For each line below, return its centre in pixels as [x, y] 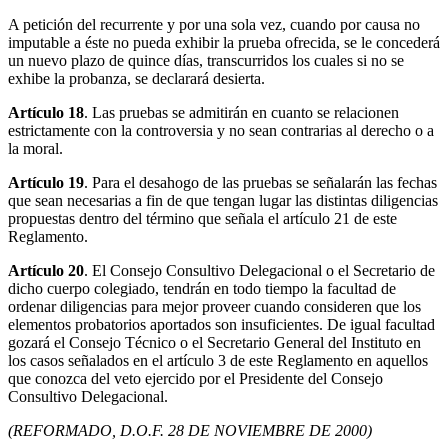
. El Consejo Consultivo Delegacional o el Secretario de [259, 271]
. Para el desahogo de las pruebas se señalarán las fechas [260, 183]
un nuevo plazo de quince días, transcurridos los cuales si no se [206, 61]
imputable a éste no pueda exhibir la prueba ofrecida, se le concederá [224, 43]
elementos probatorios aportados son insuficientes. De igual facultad [221, 325]
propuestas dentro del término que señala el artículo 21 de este [202, 219]
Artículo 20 [46, 271]
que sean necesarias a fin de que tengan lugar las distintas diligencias [223, 201]
